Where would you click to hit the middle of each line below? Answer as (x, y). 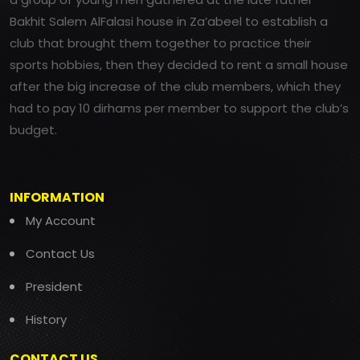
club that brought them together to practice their (160, 43)
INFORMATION (57, 198)
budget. (33, 130)
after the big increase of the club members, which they (175, 87)
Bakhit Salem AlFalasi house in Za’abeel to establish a (169, 22)
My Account (61, 221)
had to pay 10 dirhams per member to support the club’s (179, 108)
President (54, 287)
